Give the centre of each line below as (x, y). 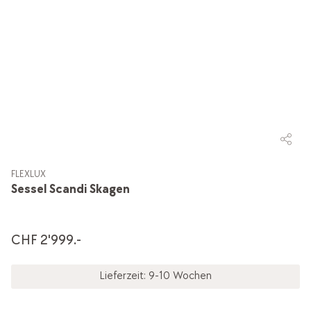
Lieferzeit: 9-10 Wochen (155, 276)
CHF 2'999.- (46, 240)
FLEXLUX (28, 174)
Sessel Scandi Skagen (70, 189)
